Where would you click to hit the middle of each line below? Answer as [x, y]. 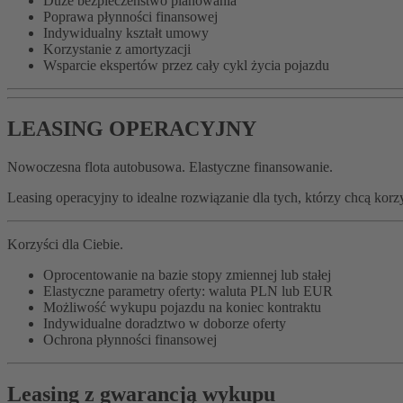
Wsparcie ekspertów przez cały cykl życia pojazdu [188, 66]
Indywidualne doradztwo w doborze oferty [166, 324]
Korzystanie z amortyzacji [117, 49]
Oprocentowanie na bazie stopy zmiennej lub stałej [187, 275]
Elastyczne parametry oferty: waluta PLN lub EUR [188, 291]
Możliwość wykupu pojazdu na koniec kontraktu [184, 308]
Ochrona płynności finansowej [132, 340]
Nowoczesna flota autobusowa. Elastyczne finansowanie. [170, 167]
